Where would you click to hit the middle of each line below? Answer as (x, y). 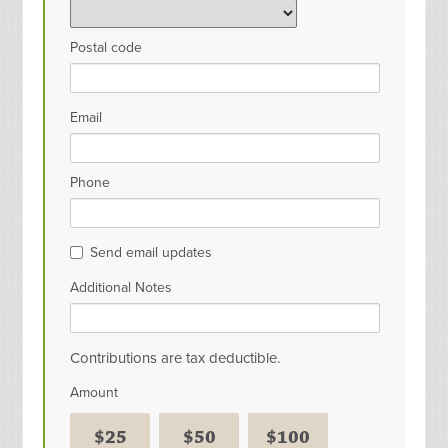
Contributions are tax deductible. (175, 358)
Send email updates (151, 252)
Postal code (106, 47)
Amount (94, 392)
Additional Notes (121, 287)
